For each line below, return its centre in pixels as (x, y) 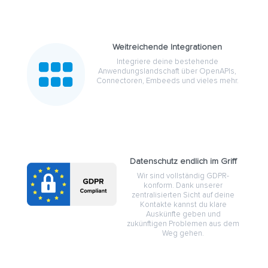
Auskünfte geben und (183, 215)
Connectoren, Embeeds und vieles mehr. (167, 81)
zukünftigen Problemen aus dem (183, 224)
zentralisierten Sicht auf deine (183, 196)
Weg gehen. (183, 234)
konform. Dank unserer (183, 186)
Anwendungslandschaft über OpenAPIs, (167, 72)
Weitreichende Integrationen (167, 48)
